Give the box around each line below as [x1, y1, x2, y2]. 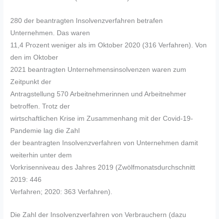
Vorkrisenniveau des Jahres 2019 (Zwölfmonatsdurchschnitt [10, 164, 196, 172]
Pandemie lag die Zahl [10, 127, 80, 135]
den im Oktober [10, 54, 59, 62]
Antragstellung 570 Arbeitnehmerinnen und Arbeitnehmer [10, 90, 187, 98]
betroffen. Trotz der [10, 103, 70, 110]
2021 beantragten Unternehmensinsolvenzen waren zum [10, 66, 187, 74]
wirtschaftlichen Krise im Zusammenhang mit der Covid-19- [10, 115, 194, 123]
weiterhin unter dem [10, 152, 72, 159]
